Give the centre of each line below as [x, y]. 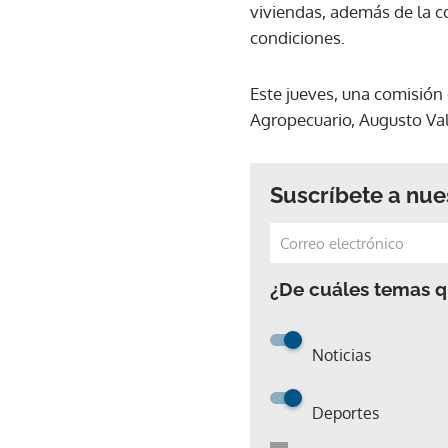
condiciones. [297, 37]
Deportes [345, 413]
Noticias [341, 355]
